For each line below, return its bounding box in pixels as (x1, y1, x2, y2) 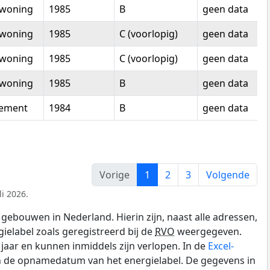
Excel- (208, 239, 234, 253)
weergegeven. (175, 224, 242, 238)
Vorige (99, 168, 130, 181)
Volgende (206, 168, 250, 181)
